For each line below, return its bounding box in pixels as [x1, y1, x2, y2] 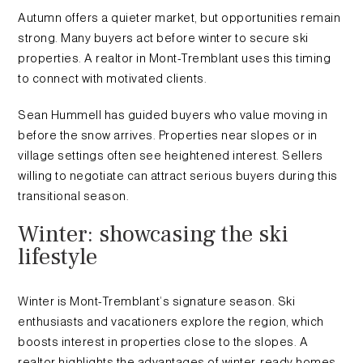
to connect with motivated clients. [18, 71, 207, 85]
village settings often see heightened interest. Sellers [18, 148, 323, 162]
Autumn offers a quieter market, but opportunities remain [18, 11, 341, 24]
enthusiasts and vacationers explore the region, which [18, 314, 324, 328]
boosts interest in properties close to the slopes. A [18, 335, 309, 348]
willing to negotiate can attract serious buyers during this [18, 169, 338, 182]
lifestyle [18, 241, 98, 272]
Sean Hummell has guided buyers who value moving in [18, 108, 328, 122]
